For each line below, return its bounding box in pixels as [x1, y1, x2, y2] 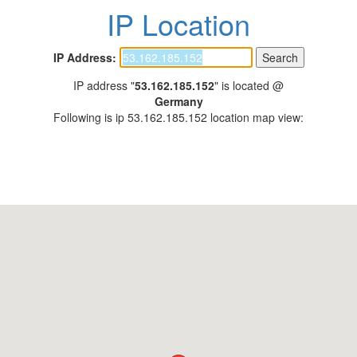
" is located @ [214, 77, 284, 93]
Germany [154, 93, 203, 109]
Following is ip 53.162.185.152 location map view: [53, 109, 304, 125]
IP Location [107, 3, 250, 44]
